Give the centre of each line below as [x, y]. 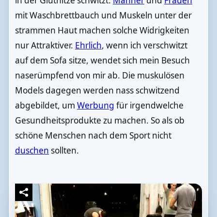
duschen [32, 150]
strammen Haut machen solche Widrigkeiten [102, 30]
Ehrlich [88, 45]
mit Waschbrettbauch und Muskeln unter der [103, 15]
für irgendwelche [149, 105]
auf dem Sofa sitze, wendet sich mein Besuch [102, 60]
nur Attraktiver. [45, 45]
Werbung [95, 105]
